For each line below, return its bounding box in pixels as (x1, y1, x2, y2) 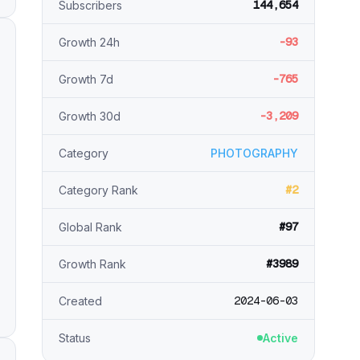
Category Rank (59, 183, 138, 197)
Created (59, 294, 102, 308)
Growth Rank (59, 257, 126, 271)
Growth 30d (59, 109, 121, 123)
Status (59, 331, 91, 345)
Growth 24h (59, 35, 120, 49)
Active (263, 331, 298, 345)
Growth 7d (59, 72, 113, 86)
